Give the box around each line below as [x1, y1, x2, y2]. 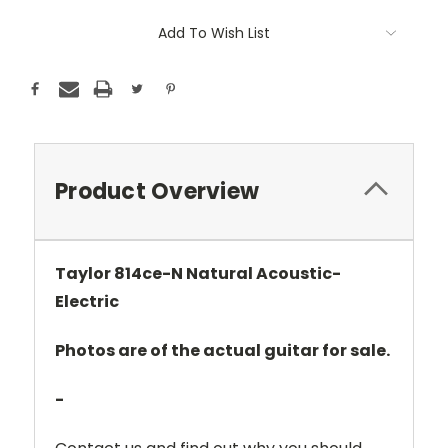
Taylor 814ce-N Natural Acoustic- [55, 261, 341, 285]
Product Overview [55, 175, 259, 207]
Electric [55, 289, 119, 313]
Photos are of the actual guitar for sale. [55, 338, 390, 362]
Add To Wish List [158, 22, 270, 43]
